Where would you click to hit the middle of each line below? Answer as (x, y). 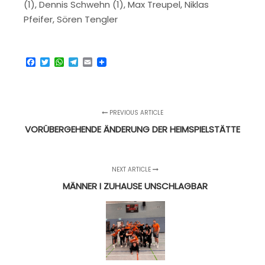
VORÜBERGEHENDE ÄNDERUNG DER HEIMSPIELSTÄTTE (132, 129)
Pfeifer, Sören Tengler (71, 20)
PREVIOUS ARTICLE (135, 112)
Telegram (101, 62)
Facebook (59, 62)
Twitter (67, 62)
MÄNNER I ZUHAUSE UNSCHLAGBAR (135, 186)
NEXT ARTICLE (132, 169)
